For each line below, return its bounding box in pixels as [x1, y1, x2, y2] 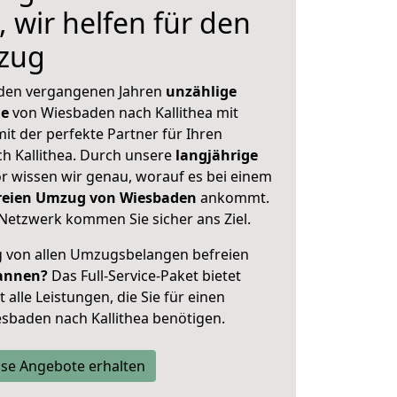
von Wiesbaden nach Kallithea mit [9, 103, 238, 122]
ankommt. [200, 188, 269, 207]
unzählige [166, 82, 237, 101]
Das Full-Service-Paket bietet [48, 266, 241, 285]
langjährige [175, 145, 258, 165]
